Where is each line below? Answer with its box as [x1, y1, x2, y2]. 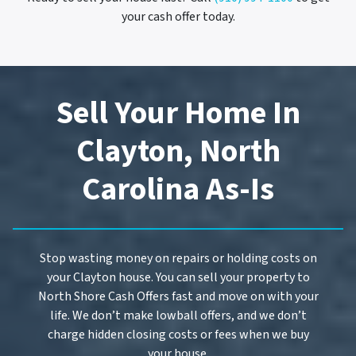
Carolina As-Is [82, 166, 274, 212]
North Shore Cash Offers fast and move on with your [37, 287, 319, 305]
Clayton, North [75, 128, 281, 174]
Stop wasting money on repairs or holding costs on [39, 249, 317, 267]
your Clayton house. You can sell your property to [46, 268, 310, 286]
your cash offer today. [121, 7, 235, 25]
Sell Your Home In [56, 90, 300, 136]
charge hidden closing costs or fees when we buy [47, 325, 309, 343]
